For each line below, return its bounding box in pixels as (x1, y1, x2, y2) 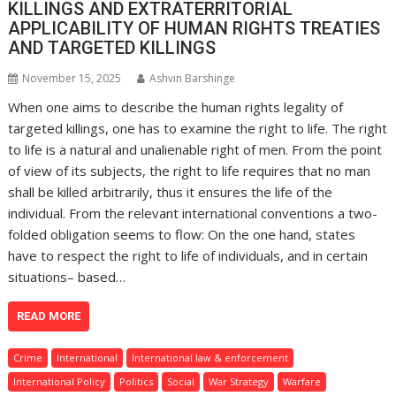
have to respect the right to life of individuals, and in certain (8, 247, 369, 265)
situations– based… (8, 268, 126, 286)
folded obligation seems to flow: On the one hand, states (8, 225, 356, 244)
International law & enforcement (132, 351, 289, 365)
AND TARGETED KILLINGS (8, 37, 217, 59)
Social (167, 375, 195, 389)
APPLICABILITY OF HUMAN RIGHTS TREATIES (8, 18, 381, 40)
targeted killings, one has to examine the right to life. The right (8, 119, 388, 138)
